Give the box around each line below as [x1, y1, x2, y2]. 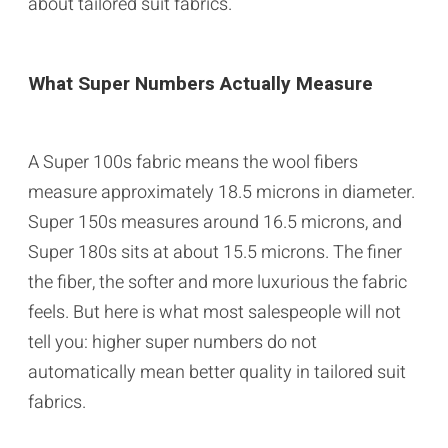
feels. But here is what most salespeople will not [28, 298, 401, 326]
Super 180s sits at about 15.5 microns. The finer [28, 238, 402, 266]
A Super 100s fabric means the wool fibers [28, 148, 358, 176]
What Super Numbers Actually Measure [28, 69, 373, 98]
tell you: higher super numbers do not [28, 328, 317, 356]
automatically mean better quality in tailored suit [28, 358, 406, 386]
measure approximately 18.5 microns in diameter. [28, 178, 415, 206]
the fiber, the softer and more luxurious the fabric [28, 268, 407, 296]
